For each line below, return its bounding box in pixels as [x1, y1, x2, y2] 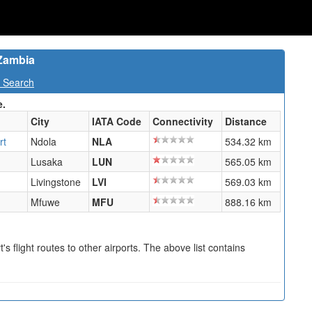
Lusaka [31, 155, 63, 169]
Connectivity [153, 114, 213, 128]
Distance [225, 114, 267, 128]
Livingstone [31, 175, 81, 189]
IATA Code [92, 114, 141, 128]
